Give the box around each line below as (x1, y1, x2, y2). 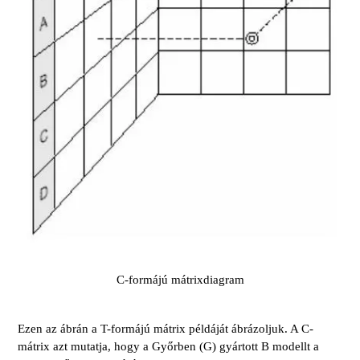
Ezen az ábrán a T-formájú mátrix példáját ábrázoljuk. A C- (18, 322, 313, 336)
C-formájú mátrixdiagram (116, 273, 244, 287)
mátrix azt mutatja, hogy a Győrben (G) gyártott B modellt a (18, 340, 319, 354)
